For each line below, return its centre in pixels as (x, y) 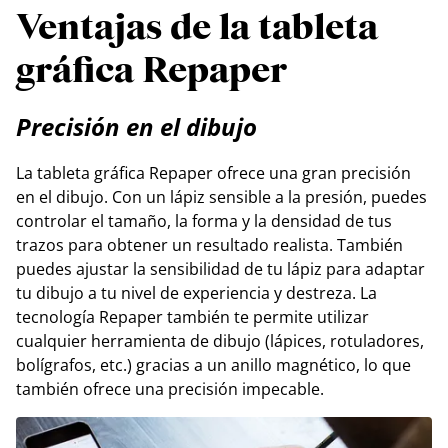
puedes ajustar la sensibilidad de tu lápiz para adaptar (220, 269)
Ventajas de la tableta (197, 28)
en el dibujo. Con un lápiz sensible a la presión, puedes (221, 197)
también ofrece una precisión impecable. (170, 389)
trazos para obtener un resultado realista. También (209, 245)
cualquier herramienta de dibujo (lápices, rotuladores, (220, 341)
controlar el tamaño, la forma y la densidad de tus (204, 221)
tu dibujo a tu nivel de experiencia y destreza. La (196, 293)
